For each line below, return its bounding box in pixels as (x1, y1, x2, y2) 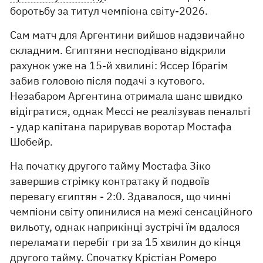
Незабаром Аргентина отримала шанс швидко (10, 89, 243, 103)
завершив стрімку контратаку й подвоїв (10, 174, 210, 188)
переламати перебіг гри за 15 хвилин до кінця (10, 235, 242, 249)
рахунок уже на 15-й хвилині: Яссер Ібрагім (10, 59, 229, 72)
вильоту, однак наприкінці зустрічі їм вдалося (10, 220, 241, 234)
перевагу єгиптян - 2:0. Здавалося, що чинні (10, 190, 232, 203)
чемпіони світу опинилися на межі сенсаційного (10, 205, 253, 218)
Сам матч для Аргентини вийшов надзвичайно (10, 28, 245, 42)
